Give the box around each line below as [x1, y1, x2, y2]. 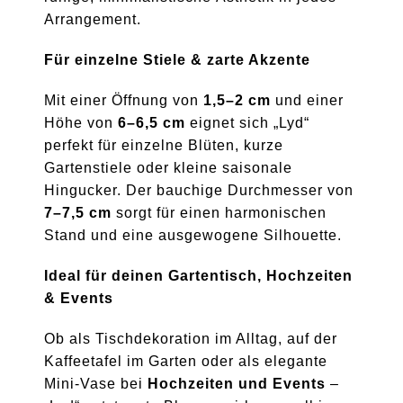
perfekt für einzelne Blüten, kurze [44, 137, 284, 153]
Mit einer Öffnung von [44, 92, 200, 108]
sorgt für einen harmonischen [112, 204, 327, 220]
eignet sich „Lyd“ [185, 114, 310, 130]
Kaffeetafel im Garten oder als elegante [44, 353, 328, 369]
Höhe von [44, 114, 119, 130]
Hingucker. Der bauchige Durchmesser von [44, 182, 354, 198]
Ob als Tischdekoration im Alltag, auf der [44, 330, 338, 346]
